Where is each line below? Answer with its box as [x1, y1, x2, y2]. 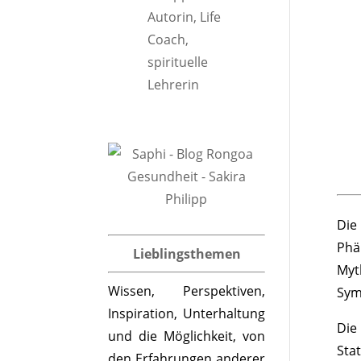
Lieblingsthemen [132, 245, 241, 263]
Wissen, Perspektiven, [108, 282, 265, 300]
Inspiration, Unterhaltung [108, 305, 265, 322]
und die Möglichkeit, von [108, 327, 265, 345]
